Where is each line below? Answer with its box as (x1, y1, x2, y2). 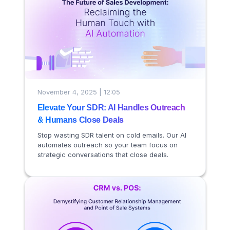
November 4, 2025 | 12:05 (37, 88, 120, 97)
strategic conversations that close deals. (37, 150, 168, 159)
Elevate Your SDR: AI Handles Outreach (37, 103, 185, 112)
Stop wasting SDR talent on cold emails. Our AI (37, 130, 186, 139)
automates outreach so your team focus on (37, 140, 178, 149)
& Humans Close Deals (37, 115, 124, 124)
